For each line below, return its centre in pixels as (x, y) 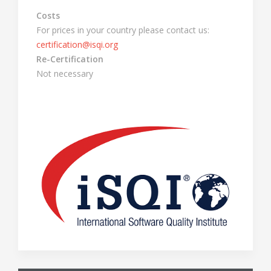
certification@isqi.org (77, 44)
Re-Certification (70, 59)
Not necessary (65, 73)
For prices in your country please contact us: (123, 30)
